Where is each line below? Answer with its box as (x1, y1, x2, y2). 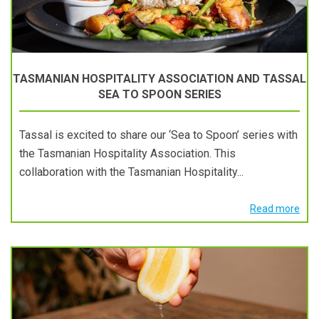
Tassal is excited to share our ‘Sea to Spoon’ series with (19, 128, 298, 142)
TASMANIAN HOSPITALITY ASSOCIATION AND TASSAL (13, 72, 306, 85)
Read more (250, 203, 300, 214)
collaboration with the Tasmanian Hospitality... (19, 165, 244, 179)
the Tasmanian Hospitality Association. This (19, 147, 236, 160)
